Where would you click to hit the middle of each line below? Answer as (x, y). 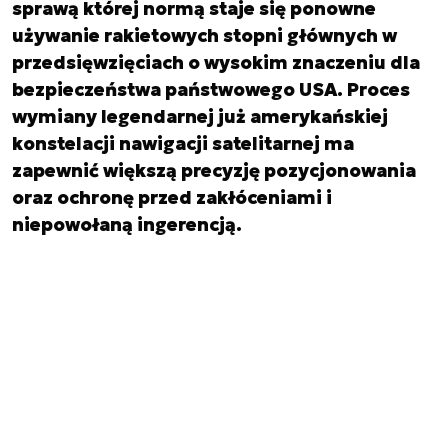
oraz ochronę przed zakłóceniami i (172, 197)
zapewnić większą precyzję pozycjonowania (214, 170)
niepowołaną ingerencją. (127, 224)
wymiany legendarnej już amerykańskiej (200, 116)
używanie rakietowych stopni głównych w (204, 35)
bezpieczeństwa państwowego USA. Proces (211, 89)
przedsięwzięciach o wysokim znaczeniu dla (216, 62)
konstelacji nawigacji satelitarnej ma (183, 143)
